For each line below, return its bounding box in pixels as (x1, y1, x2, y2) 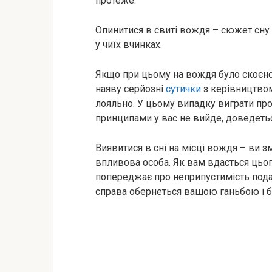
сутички (166, 83, 201, 95)
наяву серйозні (95, 83, 166, 95)
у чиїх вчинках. (95, 39, 162, 50)
